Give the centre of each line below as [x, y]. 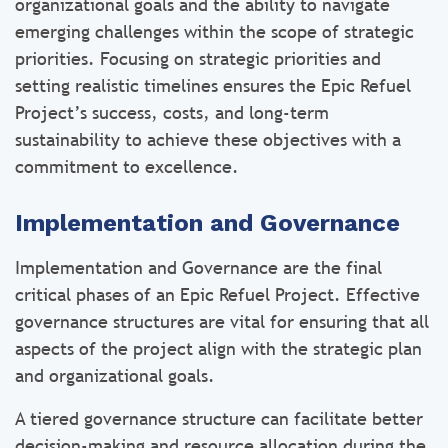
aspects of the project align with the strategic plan [218, 348]
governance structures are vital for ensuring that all [222, 321]
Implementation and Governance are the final [198, 267]
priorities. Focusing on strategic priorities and [198, 58]
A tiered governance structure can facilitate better [219, 418]
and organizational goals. [115, 375]
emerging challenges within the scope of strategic [214, 31]
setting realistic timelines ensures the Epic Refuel [213, 85]
